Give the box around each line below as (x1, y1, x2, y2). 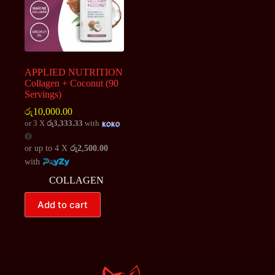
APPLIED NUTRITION (25, 67, 123, 78)
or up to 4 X (25, 144, 70, 153)
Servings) (25, 89, 61, 100)
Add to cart (37, 199, 88, 211)
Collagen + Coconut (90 (25, 78, 118, 89)
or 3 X (25, 118, 47, 128)
